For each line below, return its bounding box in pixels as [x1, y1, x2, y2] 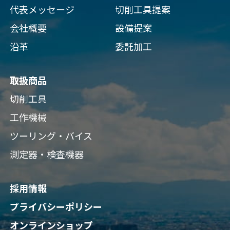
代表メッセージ [9, 3, 74, 17]
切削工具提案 [115, 3, 170, 17]
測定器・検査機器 [9, 147, 84, 162]
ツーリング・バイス [9, 129, 92, 143]
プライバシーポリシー [9, 200, 102, 214]
